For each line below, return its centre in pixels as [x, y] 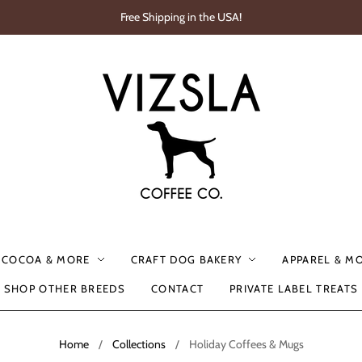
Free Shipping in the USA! [181, 17]
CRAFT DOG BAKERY [186, 259]
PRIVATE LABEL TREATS [294, 288]
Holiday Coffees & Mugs [246, 344]
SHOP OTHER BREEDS [64, 288]
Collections [139, 344]
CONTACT [178, 288]
